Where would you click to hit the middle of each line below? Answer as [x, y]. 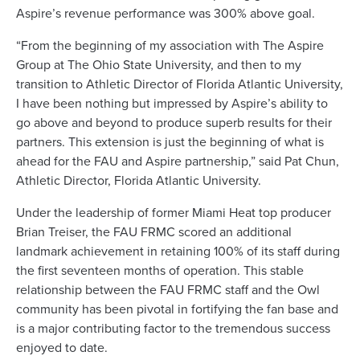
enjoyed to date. [62, 348]
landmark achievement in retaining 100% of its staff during [178, 251]
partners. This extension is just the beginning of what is [170, 142]
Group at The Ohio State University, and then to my [159, 65]
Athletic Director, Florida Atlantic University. [139, 180]
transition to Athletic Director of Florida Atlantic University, [180, 84]
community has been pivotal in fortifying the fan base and [177, 309]
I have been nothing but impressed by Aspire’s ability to [172, 103]
